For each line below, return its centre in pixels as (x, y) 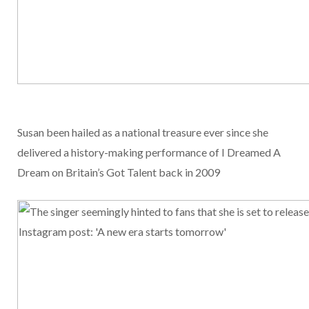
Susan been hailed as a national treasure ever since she (143, 132)
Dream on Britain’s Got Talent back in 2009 (119, 172)
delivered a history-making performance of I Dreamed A (149, 152)
